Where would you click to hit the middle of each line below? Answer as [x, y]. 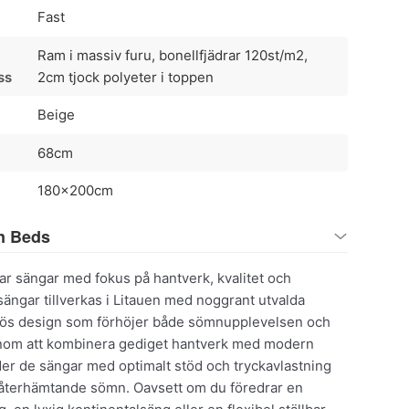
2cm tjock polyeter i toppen [125, 77]
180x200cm [75, 191]
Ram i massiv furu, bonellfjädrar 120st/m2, [172, 55]
